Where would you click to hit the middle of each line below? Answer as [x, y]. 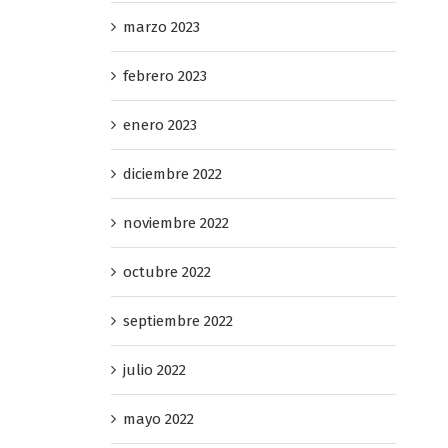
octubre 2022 [166, 271]
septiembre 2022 [177, 320]
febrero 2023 [164, 75]
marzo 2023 [161, 26]
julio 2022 [154, 369]
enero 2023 [159, 124]
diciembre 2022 [172, 173]
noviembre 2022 [175, 222]
